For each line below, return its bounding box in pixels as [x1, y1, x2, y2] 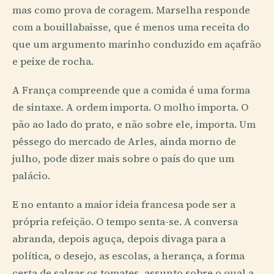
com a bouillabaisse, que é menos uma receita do [12, 20, 250, 35]
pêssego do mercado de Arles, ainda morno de [12, 135, 236, 149]
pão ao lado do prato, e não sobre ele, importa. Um [12, 117, 256, 132]
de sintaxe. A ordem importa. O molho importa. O [12, 100, 248, 115]
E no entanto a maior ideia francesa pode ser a [12, 198, 235, 212]
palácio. [12, 169, 50, 183]
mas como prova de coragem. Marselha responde [12, 3, 250, 18]
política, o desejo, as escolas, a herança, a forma [12, 249, 245, 264]
